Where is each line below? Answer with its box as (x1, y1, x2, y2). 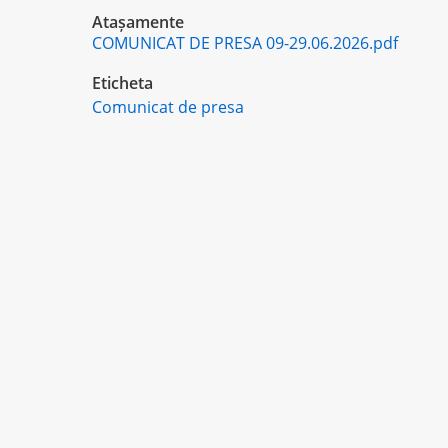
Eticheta (92, 71, 153, 94)
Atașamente (92, 10, 184, 33)
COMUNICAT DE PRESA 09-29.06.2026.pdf (92, 31, 398, 54)
